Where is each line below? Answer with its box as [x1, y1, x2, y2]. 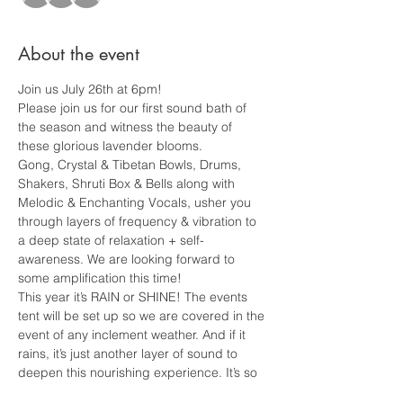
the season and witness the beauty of [18, 119, 236, 135]
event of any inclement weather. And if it [18, 327, 249, 343]
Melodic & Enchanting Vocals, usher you [18, 194, 255, 210]
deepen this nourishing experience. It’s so [18, 364, 261, 381]
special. [18, 383, 67, 399]
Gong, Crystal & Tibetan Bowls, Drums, [18, 157, 245, 173]
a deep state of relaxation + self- [18, 232, 204, 248]
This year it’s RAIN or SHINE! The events [18, 289, 251, 305]
